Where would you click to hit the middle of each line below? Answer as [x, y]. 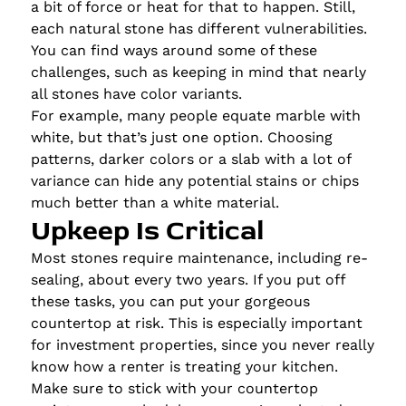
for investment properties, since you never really [202, 344]
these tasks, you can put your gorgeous [170, 301]
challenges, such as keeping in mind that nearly [198, 72]
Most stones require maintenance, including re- [199, 257]
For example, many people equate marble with [195, 115]
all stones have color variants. [136, 93]
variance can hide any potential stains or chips [194, 180]
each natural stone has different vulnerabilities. [198, 28]
